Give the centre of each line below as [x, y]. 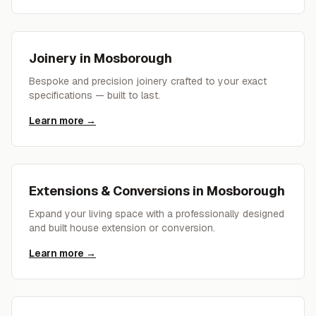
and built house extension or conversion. [122, 228]
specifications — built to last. [95, 95]
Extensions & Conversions [109, 191]
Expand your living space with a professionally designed [157, 214]
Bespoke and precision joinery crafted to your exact [148, 81]
